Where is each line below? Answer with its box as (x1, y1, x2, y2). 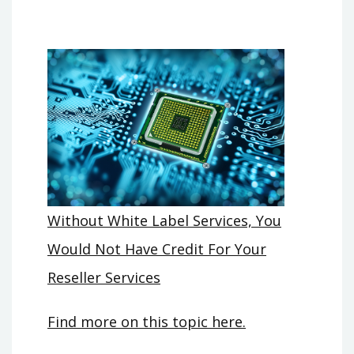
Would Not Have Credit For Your (47, 239, 266, 259)
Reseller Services (47, 268, 160, 288)
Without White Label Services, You (47, 211, 281, 231)
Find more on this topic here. (47, 312, 246, 332)
